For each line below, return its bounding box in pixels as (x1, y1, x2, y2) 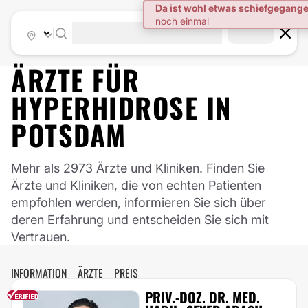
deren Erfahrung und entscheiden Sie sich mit (11, 212, 269, 227)
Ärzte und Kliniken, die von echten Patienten (11, 178, 261, 192)
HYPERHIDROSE (11, 87, 198, 128)
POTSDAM (11, 114, 126, 155)
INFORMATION (11, 265, 67, 281)
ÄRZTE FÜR (11, 59, 140, 100)
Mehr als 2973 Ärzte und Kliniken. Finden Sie (11, 161, 265, 175)
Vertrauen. (11, 230, 70, 244)
